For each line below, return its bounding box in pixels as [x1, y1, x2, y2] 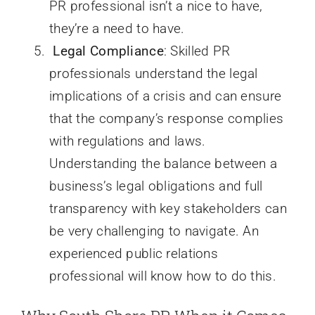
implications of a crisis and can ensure [49, 87, 282, 104]
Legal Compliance [53, 42, 164, 59]
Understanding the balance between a [49, 155, 277, 172]
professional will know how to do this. [49, 267, 276, 284]
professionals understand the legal [49, 65, 258, 82]
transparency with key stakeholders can [49, 200, 287, 217]
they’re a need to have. [49, 20, 185, 37]
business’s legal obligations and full [49, 177, 263, 194]
